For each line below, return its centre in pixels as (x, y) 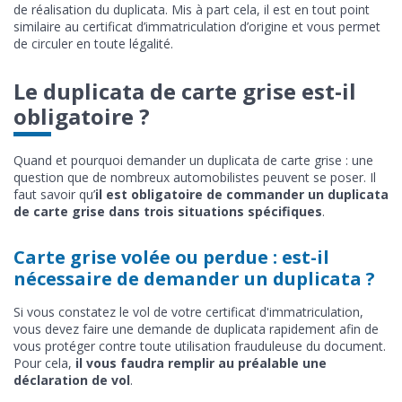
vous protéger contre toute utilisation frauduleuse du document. (200, 345)
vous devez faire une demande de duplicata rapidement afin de (196, 328)
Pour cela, (44, 363)
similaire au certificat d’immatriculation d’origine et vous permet (197, 26)
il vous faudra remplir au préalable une (201, 363)
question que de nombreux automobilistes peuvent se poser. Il (195, 177)
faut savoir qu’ (54, 194)
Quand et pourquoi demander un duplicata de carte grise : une (193, 160)
